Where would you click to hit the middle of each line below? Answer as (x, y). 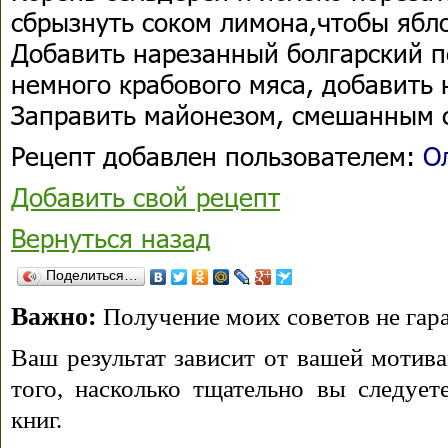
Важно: (54, 316)
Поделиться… (92, 275)
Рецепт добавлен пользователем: (217, 155)
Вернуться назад (111, 237)
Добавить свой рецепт (145, 196)
